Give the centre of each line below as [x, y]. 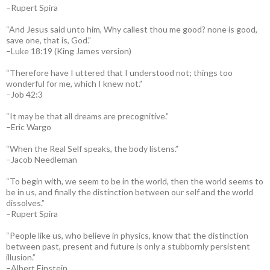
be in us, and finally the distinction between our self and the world [130, 192]
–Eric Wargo [29, 127]
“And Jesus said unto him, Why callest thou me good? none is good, [132, 29]
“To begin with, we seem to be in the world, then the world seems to [135, 181]
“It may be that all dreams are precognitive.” [87, 116]
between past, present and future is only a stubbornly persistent [128, 246]
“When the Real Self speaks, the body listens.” [92, 148]
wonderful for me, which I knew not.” [74, 83]
